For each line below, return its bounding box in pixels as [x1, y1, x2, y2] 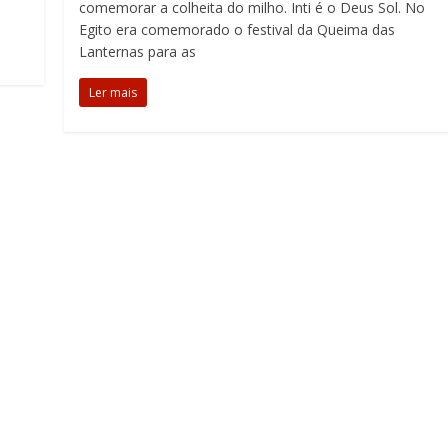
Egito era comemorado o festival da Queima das [79, 20, 396, 39]
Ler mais [89, 84, 138, 101]
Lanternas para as [79, 42, 197, 61]
